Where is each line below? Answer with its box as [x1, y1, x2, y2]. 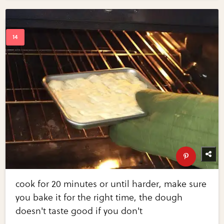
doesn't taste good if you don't [15, 205, 143, 216]
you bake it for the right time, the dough [15, 191, 183, 203]
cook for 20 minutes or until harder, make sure [15, 178, 207, 189]
